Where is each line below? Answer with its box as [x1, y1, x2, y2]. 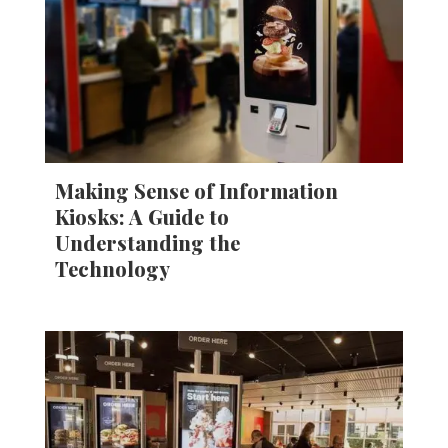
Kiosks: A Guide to [54, 202, 229, 230]
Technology [54, 254, 175, 282]
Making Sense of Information [54, 176, 338, 204]
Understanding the [54, 228, 240, 256]
